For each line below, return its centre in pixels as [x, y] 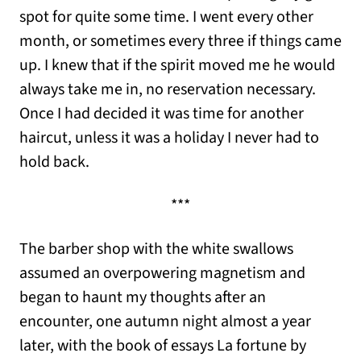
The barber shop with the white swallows [156, 249]
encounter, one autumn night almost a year [165, 322]
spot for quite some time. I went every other [166, 17]
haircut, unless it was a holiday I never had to [169, 138]
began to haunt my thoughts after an [143, 298]
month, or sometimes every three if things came [180, 41]
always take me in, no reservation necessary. [168, 90]
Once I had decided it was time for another [162, 114]
